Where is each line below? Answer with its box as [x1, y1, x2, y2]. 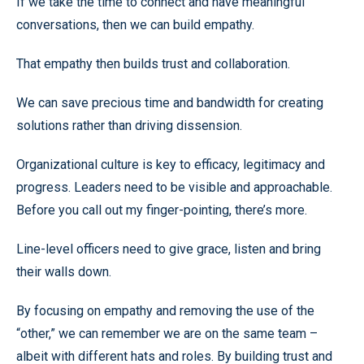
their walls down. [16, 263, 111, 279]
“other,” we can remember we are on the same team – [16, 325, 318, 341]
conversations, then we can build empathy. [16, 16, 254, 32]
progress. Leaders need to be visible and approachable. [16, 179, 332, 195]
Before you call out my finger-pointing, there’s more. [16, 201, 307, 218]
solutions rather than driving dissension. [16, 117, 242, 133]
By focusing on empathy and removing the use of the [16, 302, 314, 318]
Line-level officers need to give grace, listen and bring [16, 240, 321, 257]
